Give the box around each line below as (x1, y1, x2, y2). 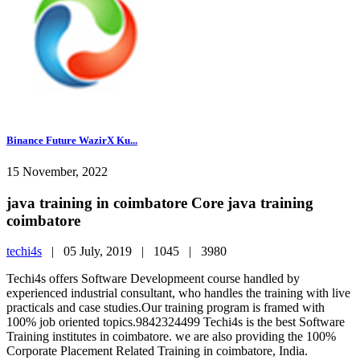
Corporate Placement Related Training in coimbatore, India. (6, 344, 308, 358)
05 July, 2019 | (63, 244, 153, 259)
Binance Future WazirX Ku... (6, 133, 137, 146)
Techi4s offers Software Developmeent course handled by (6, 272, 300, 286)
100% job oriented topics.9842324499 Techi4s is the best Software (6, 315, 345, 329)
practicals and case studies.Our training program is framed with (6, 301, 325, 315)
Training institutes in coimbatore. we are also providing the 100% (6, 329, 336, 344)
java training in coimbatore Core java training (6, 194, 313, 211)
